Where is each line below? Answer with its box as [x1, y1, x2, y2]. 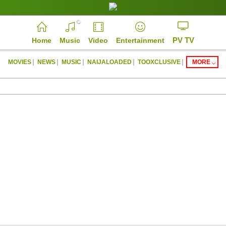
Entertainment [116, 36, 164, 44]
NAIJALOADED [87, 59, 132, 66]
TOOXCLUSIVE [138, 59, 181, 66]
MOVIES [8, 59, 31, 66]
